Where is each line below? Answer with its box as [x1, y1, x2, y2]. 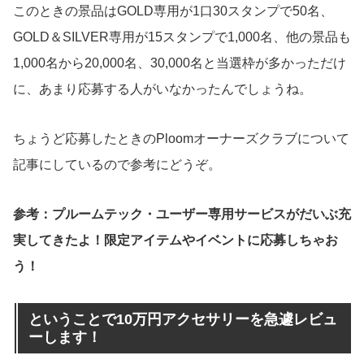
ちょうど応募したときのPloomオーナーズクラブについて [13, 132, 349, 146]
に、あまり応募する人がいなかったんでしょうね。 [13, 82, 312, 97]
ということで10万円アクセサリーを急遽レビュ [28, 310, 337, 327]
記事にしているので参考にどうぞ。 [13, 158, 221, 172]
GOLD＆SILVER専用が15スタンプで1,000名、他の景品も [13, 30, 351, 45]
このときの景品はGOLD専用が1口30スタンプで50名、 [13, 4, 333, 19]
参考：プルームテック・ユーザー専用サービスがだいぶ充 [13, 207, 351, 222]
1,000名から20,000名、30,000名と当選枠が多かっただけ [13, 56, 346, 71]
